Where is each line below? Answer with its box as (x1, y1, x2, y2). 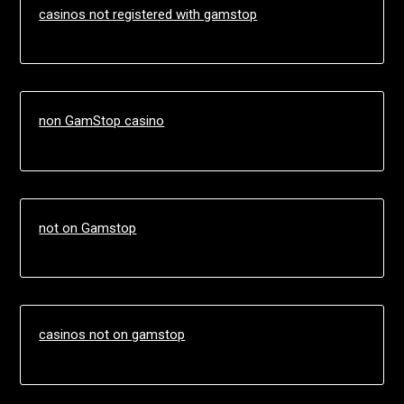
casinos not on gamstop (39, 326, 186, 344)
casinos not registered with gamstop (39, 5, 258, 23)
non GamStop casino (39, 113, 165, 130)
